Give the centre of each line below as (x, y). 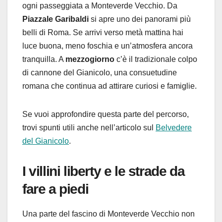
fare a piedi (55, 189)
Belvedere (174, 127)
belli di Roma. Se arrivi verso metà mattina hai (103, 32)
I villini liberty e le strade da (104, 171)
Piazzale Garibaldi (55, 19)
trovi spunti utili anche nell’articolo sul (89, 127)
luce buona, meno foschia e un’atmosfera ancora (108, 46)
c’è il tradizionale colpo (156, 59)
